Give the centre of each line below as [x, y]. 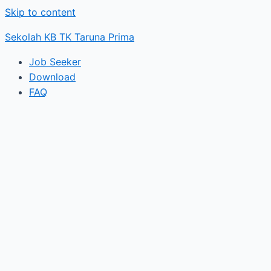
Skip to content [40, 12]
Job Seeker [55, 62]
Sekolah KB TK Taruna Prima [70, 37]
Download [52, 77]
